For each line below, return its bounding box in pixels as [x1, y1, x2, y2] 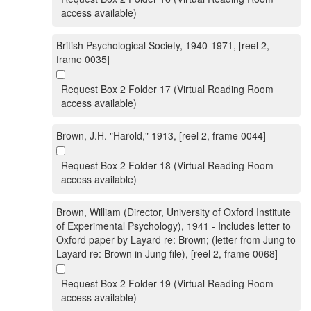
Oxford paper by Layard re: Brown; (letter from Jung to [56, 233, 296, 246]
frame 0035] [56, 52, 110, 66]
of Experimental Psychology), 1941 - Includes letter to [56, 219, 291, 233]
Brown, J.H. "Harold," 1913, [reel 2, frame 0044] [56, 128, 266, 142]
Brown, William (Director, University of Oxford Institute [56, 205, 291, 219]
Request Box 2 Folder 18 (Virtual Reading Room [61, 158, 274, 172]
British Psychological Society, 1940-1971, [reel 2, [56, 38, 269, 52]
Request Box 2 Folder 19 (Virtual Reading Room [61, 276, 274, 290]
